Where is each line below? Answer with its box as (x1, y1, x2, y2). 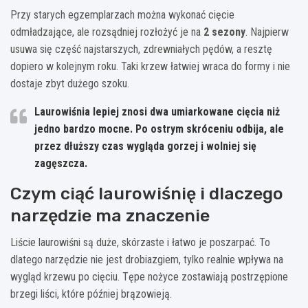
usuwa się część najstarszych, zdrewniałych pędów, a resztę (10, 42, 272, 56)
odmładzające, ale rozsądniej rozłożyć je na (10, 25, 203, 38)
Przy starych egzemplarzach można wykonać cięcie (10, 8, 234, 21)
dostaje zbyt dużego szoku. (10, 76, 129, 90)
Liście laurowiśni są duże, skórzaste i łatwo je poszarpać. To (10, 235, 270, 249)
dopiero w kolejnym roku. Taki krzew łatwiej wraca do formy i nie (10, 59, 290, 73)
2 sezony (203, 25, 245, 38)
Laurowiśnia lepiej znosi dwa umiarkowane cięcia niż (34, 104, 280, 118)
